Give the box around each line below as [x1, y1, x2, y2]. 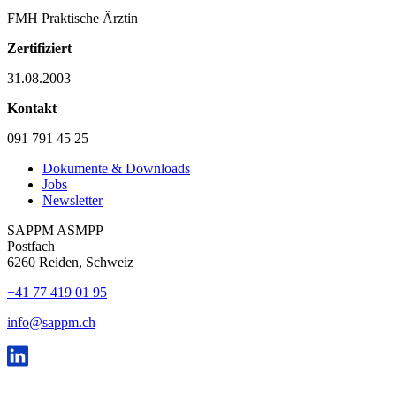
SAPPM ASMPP [7, 222, 103, 238]
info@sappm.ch [7, 314, 95, 330]
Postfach [7, 238, 55, 254]
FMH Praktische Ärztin [7, 10, 138, 26]
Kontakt [7, 100, 57, 116]
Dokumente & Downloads [42, 160, 190, 176]
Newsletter [42, 192, 103, 208]
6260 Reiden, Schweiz [7, 254, 133, 270]
